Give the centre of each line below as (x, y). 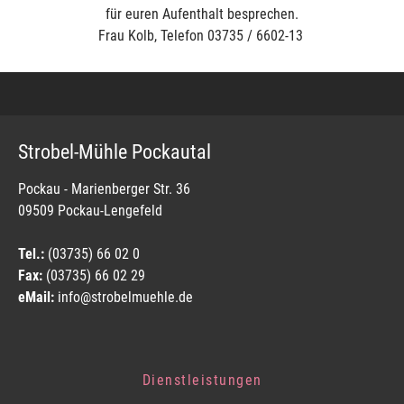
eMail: (36, 297)
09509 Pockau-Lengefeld (90, 210)
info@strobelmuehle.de (124, 297)
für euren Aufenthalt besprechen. (202, 14)
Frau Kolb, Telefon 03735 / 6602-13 (202, 35)
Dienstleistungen (202, 380)
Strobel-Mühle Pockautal (115, 151)
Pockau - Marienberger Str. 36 (104, 188)
